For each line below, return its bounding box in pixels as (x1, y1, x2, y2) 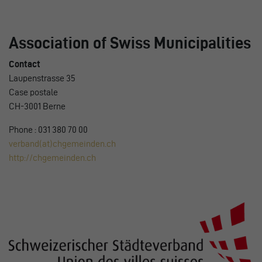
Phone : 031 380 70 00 (9, 125, 88, 135)
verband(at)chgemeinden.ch (9, 139, 116, 149)
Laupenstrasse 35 (9, 73, 75, 84)
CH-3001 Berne (9, 101, 65, 112)
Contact (9, 59, 40, 70)
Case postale (9, 87, 58, 98)
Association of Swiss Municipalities (9, 34, 251, 52)
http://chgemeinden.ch (9, 153, 96, 163)
